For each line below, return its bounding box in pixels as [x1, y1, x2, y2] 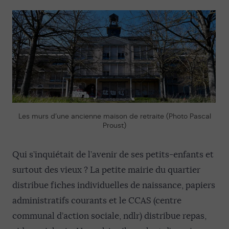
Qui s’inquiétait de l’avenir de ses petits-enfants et [12, 149, 214, 160]
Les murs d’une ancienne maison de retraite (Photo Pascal [18, 111, 211, 121]
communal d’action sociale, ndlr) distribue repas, [12, 211, 207, 221]
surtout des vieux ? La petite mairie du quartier [12, 165, 200, 175]
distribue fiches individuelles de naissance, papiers [12, 180, 215, 191]
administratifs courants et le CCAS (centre [12, 195, 181, 206]
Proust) [103, 121, 126, 130]
